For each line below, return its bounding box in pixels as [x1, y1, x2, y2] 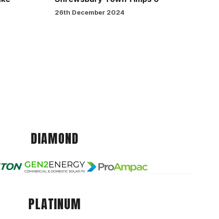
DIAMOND [31, 129, 79, 149]
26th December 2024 [55, 8, 125, 17]
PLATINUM [28, 194, 82, 214]
